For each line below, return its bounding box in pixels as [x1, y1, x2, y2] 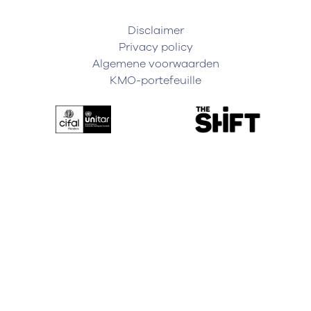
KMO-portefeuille [110, 73, 201, 89]
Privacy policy [118, 40, 193, 56]
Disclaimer [127, 23, 184, 39]
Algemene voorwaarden [92, 56, 219, 72]
